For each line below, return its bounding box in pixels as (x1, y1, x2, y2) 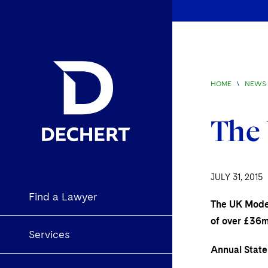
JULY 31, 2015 (211, 172, 263, 182)
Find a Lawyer (29, 190, 98, 203)
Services (29, 228, 70, 241)
